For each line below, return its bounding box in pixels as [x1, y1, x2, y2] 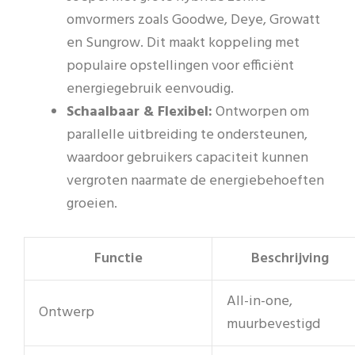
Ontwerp [39, 301, 94, 325]
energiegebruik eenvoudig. [67, 78, 234, 101]
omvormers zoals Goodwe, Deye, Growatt [67, 9, 320, 32]
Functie [94, 247, 143, 271]
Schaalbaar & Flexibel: [67, 101, 212, 124]
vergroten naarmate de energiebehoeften [67, 170, 324, 193]
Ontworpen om [212, 101, 309, 124]
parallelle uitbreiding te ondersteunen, [67, 124, 307, 147]
